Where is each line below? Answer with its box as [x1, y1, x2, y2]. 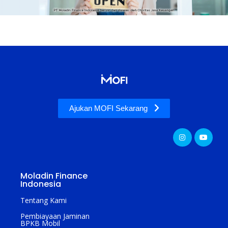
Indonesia [20, 178, 61, 190]
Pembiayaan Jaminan [20, 211, 90, 221]
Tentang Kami [20, 195, 67, 206]
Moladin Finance [20, 170, 88, 182]
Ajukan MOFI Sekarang [69, 104, 148, 113]
